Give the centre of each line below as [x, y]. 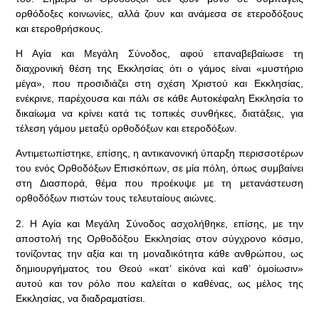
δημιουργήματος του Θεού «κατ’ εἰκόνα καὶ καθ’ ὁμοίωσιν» [159, 268]
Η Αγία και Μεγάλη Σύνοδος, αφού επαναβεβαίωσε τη [159, 53]
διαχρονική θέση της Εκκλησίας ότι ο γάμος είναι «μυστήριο [159, 68]
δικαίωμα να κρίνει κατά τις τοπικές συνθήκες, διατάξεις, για [159, 113]
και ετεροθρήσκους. [60, 28]
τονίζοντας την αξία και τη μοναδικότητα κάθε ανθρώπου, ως [159, 253]
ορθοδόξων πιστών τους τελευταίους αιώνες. [116, 198]
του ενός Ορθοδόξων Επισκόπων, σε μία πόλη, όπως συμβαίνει [159, 168]
